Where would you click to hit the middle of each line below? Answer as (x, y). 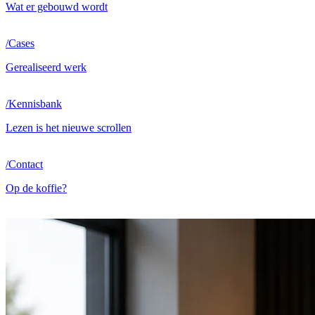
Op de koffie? (36, 188)
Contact (26, 164)
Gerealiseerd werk (46, 67)
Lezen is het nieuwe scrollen (69, 127)
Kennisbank (35, 103)
